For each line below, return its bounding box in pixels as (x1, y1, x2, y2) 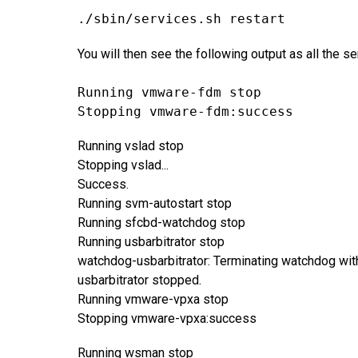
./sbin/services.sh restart (78, 11, 285, 27)
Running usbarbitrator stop (78, 233, 225, 249)
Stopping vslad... (78, 157, 169, 173)
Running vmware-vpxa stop (78, 291, 229, 307)
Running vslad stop (78, 137, 184, 153)
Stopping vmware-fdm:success (78, 103, 293, 119)
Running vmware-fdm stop (78, 84, 261, 100)
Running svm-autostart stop (78, 195, 232, 211)
